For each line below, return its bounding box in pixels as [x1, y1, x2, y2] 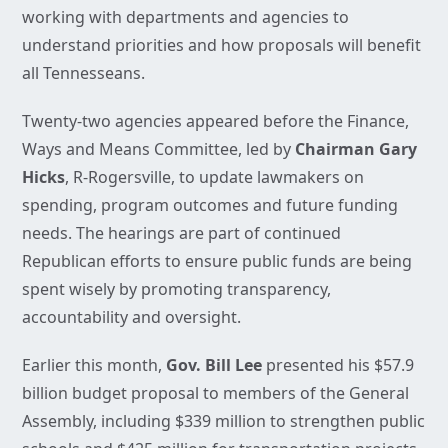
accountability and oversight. [22, 306, 241, 329]
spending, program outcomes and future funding [22, 194, 398, 217]
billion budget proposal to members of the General [22, 382, 409, 405]
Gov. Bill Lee [166, 354, 262, 377]
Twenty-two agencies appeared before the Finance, [22, 110, 409, 133]
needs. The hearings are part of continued [22, 222, 341, 245]
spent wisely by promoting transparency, [22, 278, 331, 301]
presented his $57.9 [262, 354, 414, 377]
